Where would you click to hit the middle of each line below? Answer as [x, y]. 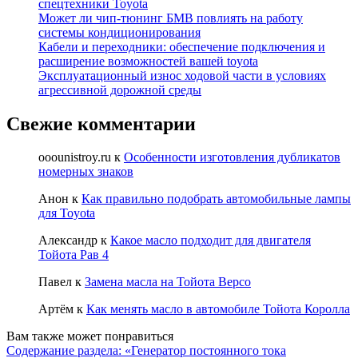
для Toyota [67, 213]
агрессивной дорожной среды [120, 89]
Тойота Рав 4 [74, 255]
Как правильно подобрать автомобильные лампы [216, 199]
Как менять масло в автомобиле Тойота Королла [218, 309]
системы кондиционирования [119, 32]
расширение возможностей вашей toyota [148, 61]
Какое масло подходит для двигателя [211, 241]
